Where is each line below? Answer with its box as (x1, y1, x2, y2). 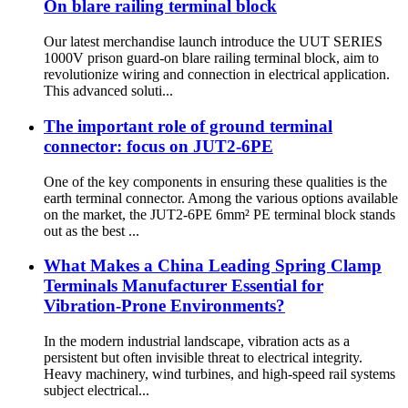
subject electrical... (44, 382, 149, 398)
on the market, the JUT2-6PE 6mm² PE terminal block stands (44, 206, 395, 222)
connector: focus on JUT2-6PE (44, 136, 273, 156)
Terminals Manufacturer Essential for (44, 276, 323, 296)
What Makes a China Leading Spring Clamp (44, 256, 382, 276)
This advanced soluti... (44, 83, 173, 99)
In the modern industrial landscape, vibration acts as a (44, 332, 350, 349)
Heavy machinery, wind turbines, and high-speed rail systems (44, 365, 395, 382)
